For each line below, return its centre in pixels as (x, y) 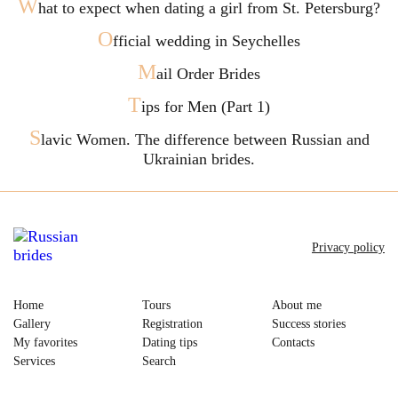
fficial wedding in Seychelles (207, 41)
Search (159, 361)
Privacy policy (348, 247)
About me (296, 305)
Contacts (293, 342)
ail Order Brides (208, 74)
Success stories (308, 324)
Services (34, 361)
